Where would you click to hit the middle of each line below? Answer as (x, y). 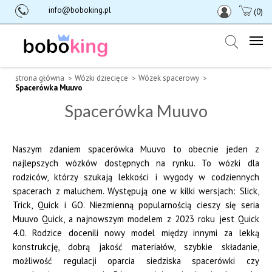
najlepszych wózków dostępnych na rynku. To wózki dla (136, 163)
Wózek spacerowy (169, 78)
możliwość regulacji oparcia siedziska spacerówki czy (136, 261)
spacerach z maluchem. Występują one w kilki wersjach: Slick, (136, 191)
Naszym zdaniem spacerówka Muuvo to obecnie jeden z (136, 149)
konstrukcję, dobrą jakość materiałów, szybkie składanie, (136, 247)
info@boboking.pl (80, 10)
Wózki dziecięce (101, 78)
